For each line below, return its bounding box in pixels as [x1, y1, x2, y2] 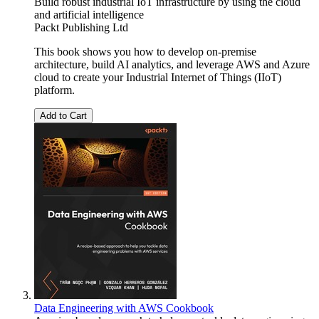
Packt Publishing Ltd [34, 21, 128, 34]
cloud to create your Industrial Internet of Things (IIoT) [34, 71, 281, 84]
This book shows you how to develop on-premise [34, 46, 256, 58]
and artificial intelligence [34, 9, 144, 21]
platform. [34, 84, 75, 97]
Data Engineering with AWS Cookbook [34, 302, 214, 315]
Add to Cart [40, 110, 87, 122]
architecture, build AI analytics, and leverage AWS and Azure [34, 58, 310, 71]
